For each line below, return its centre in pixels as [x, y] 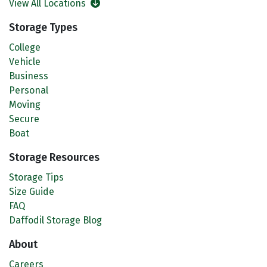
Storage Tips [36, 177]
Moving [25, 104]
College [25, 47]
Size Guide [32, 191]
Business [29, 76]
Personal [29, 90]
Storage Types [43, 27]
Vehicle [25, 61]
